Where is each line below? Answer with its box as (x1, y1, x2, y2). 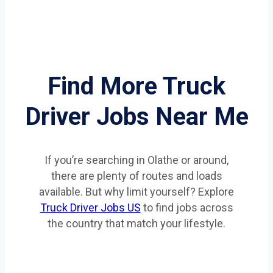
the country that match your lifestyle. (48, 216, 225, 230)
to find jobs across (140, 200, 233, 214)
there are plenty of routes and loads (51, 169, 222, 182)
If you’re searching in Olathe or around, (44, 153, 229, 166)
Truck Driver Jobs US (40, 200, 141, 214)
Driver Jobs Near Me (24, 102, 249, 131)
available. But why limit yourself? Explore (39, 185, 234, 198)
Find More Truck (48, 71, 225, 101)
